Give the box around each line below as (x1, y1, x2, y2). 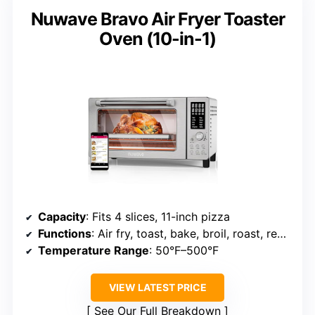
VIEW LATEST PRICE (108, 281, 207, 294)
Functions (38, 226, 91, 241)
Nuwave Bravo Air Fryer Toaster (30, 8, 285, 30)
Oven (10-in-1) (99, 28, 216, 50)
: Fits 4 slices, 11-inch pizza (86, 210, 230, 224)
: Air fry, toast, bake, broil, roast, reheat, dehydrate (91, 226, 277, 241)
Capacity (38, 210, 86, 224)
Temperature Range (38, 243, 149, 258)
